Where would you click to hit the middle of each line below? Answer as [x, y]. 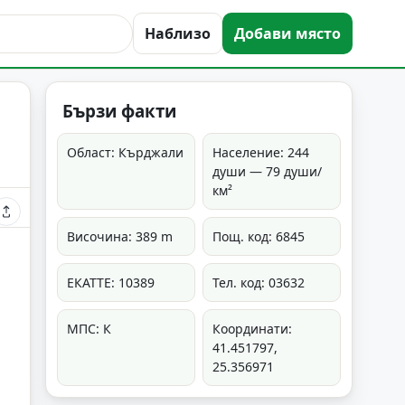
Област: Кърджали [125, 152]
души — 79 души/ [267, 171]
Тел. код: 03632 [259, 283]
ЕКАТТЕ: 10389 [111, 283]
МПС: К [89, 329]
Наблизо [178, 33]
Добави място [287, 33]
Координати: [252, 329]
